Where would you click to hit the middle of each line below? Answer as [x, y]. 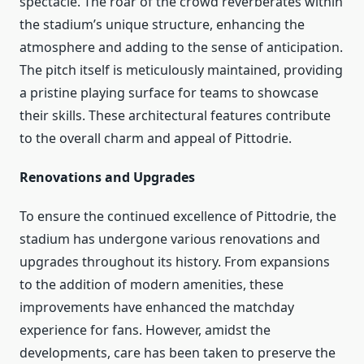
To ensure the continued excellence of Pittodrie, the [178, 216]
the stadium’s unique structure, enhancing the [162, 24]
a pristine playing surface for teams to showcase [169, 92]
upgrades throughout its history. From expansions [175, 261]
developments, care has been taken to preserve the [178, 352]
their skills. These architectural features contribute [175, 115]
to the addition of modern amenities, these [152, 284]
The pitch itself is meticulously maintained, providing [181, 69]
